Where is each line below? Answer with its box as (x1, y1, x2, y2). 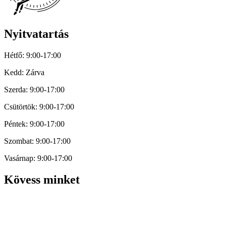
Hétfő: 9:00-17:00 (4, 51, 61, 60)
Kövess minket (4, 173, 80, 187)
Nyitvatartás (4, 27, 69, 41)
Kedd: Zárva (4, 68, 44, 77)
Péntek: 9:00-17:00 (4, 120, 65, 129)
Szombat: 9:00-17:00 (4, 137, 71, 146)
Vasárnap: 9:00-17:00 (4, 154, 72, 163)
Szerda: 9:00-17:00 (4, 85, 65, 94)
